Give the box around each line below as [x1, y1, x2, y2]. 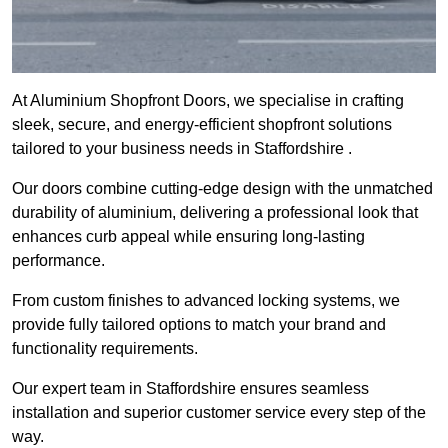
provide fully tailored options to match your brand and [12, 316, 386, 334]
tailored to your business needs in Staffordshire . [12, 140, 356, 158]
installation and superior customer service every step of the [12, 404, 426, 422]
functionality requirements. [12, 340, 198, 358]
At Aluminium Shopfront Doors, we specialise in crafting [12, 92, 404, 110]
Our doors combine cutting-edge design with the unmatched [12, 180, 433, 198]
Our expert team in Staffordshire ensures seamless [12, 380, 369, 398]
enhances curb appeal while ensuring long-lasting [12, 228, 365, 246]
